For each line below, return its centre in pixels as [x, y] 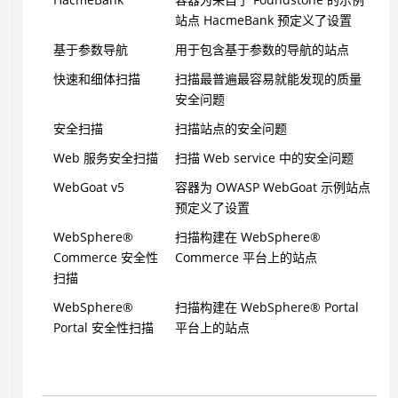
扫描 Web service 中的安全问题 [264, 158]
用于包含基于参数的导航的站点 [262, 50]
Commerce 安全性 [105, 258]
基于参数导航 [90, 50]
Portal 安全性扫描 [103, 328]
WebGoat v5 [88, 187]
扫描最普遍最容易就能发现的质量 [268, 79]
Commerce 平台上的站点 [246, 258]
